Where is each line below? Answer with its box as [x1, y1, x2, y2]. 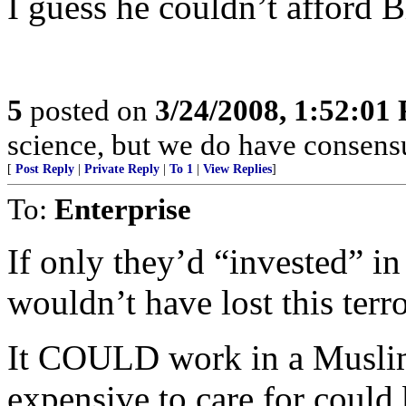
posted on [23, 93, 155, 127]
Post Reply [15, 162, 74, 176]
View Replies [203, 162, 272, 176]
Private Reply [84, 162, 159, 176]
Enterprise [54, 192, 191, 226]
